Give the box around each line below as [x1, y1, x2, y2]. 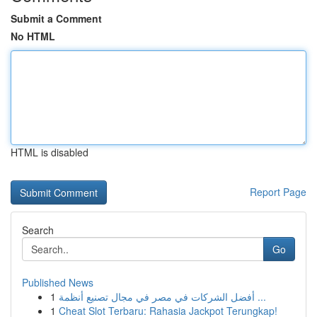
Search [22, 223, 54, 237]
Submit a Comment [11, 11, 102, 25]
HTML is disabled [11, 145, 88, 159]
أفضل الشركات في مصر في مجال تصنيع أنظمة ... [255, 289, 266, 304]
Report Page [250, 185, 306, 199]
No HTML [11, 29, 55, 43]
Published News [22, 275, 93, 289]
